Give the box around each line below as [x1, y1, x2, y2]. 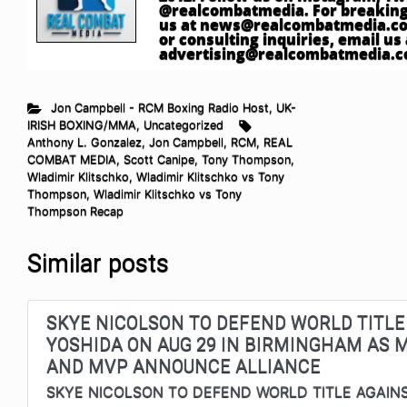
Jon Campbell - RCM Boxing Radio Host [50, 101, 269, 115]
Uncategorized [144, 118, 223, 133]
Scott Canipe [124, 153, 194, 167]
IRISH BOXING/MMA [27, 118, 136, 133]
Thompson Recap [27, 204, 124, 219]
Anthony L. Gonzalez [27, 135, 142, 150]
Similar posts [27, 249, 169, 279]
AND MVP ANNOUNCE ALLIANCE [46, 355, 321, 378]
